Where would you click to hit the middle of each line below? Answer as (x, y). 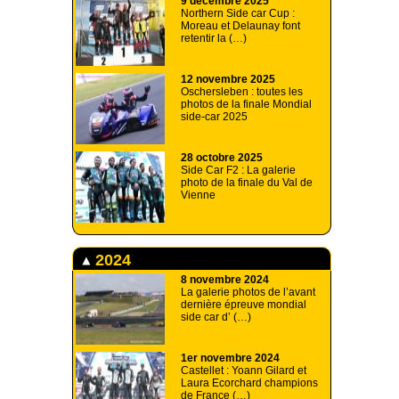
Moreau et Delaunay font (240, 26)
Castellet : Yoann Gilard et (244, 371)
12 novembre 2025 (228, 80)
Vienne (198, 195)
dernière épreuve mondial (244, 305)
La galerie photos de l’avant (248, 293)
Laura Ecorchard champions (249, 383)
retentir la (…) (214, 39)
